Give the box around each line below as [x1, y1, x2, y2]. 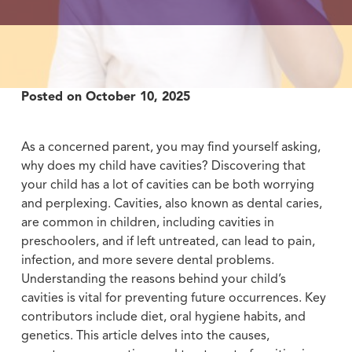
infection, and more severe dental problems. [20, 254, 274, 267]
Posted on [20, 90, 86, 104]
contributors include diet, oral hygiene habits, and [20, 310, 306, 324]
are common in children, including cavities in [20, 216, 274, 229]
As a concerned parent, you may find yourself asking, [20, 141, 321, 154]
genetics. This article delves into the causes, [20, 329, 269, 343]
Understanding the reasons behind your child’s [20, 273, 286, 286]
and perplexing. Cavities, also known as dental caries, [20, 197, 322, 211]
